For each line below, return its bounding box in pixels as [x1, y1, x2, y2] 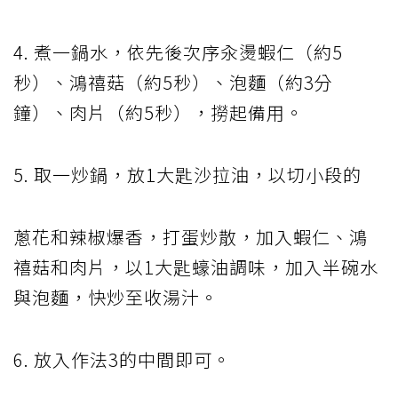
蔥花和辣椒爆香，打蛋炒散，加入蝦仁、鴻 [13, 223, 368, 250]
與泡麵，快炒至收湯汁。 [13, 283, 219, 310]
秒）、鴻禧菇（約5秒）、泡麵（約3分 [13, 68, 333, 95]
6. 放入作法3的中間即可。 [13, 346, 231, 372]
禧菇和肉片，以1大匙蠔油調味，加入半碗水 [13, 253, 378, 280]
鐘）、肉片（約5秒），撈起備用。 [13, 99, 304, 125]
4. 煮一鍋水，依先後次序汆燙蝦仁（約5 [13, 38, 343, 65]
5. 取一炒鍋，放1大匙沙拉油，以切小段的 [13, 161, 362, 187]
